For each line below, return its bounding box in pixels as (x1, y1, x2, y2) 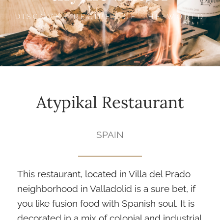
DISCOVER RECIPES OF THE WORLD (15, 13, 205, 21)
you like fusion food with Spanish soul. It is (17, 198, 194, 209)
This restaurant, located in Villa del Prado (17, 168, 191, 179)
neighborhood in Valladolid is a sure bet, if (17, 183, 195, 194)
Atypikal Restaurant (36, 92, 184, 112)
